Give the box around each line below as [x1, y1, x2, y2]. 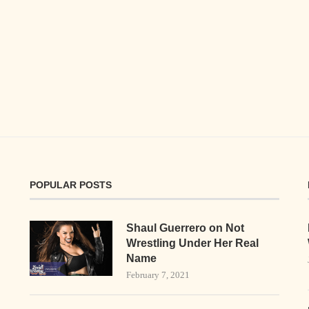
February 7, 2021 [126, 269, 190, 280]
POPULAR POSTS [29, 179, 112, 190]
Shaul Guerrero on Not [126, 221, 244, 234]
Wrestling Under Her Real [126, 237, 259, 249]
